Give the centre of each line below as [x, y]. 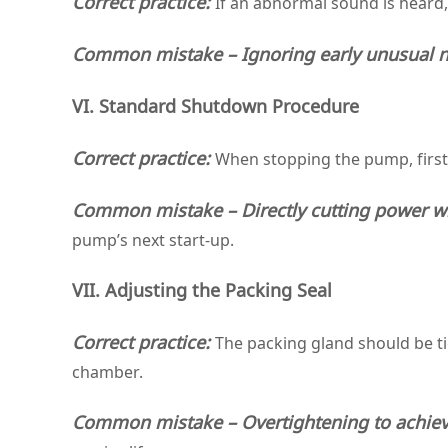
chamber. [107, 372]
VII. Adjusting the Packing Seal [202, 290]
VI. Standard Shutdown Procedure [215, 106]
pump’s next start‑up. [153, 240]
